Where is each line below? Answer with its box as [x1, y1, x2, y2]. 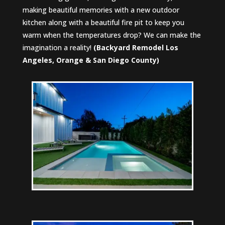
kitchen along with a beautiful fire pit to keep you [22, 18, 184, 27]
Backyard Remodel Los [96, 43, 178, 52]
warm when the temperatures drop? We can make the [22, 30, 201, 40]
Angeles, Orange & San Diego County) [22, 55, 159, 65]
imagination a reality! [22, 43, 93, 52]
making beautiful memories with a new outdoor [22, 5, 179, 15]
